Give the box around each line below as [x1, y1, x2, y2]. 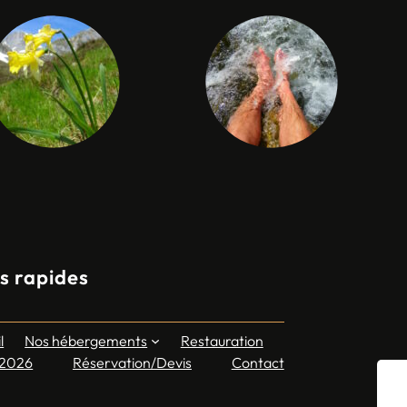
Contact [231, 352, 284, 372]
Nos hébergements [25, 331, 148, 350]
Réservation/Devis [72, 352, 192, 372]
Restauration [180, 331, 263, 350]
